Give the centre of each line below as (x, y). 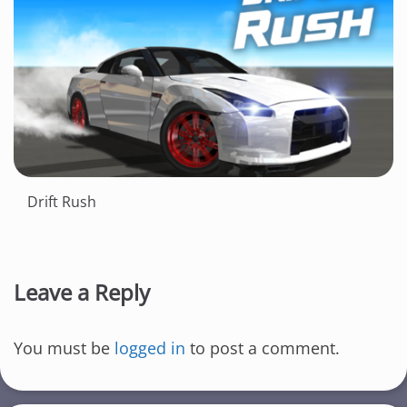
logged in (150, 348)
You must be (64, 348)
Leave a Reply (82, 293)
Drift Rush (62, 202)
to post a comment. (263, 348)
